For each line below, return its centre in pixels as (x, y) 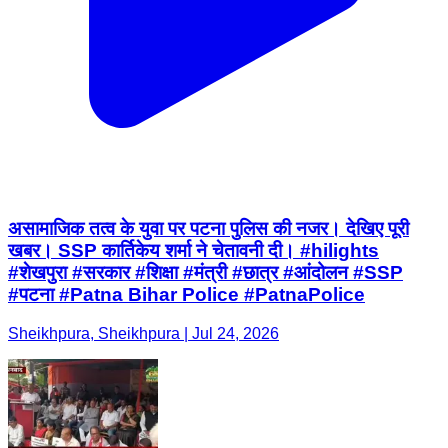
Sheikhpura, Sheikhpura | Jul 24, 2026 (143, 217)
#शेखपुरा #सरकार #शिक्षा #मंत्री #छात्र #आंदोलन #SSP (205, 157)
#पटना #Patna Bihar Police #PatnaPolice (186, 179)
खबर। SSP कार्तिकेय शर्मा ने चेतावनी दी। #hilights (193, 135)
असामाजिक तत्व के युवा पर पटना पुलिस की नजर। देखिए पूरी (208, 113)
